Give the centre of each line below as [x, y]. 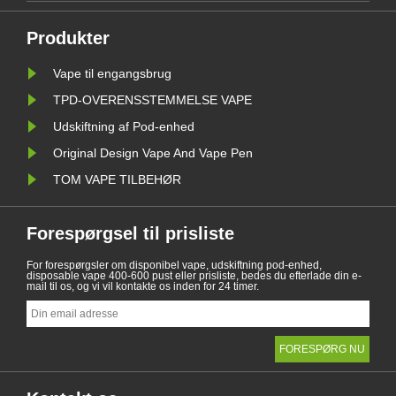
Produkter [68, 38]
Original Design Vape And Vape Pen [153, 152]
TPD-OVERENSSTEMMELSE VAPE [152, 99]
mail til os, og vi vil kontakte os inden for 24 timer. [143, 286]
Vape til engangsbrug [112, 73]
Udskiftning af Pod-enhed [124, 126]
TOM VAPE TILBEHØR [117, 179]
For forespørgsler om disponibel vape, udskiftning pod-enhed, [174, 265]
